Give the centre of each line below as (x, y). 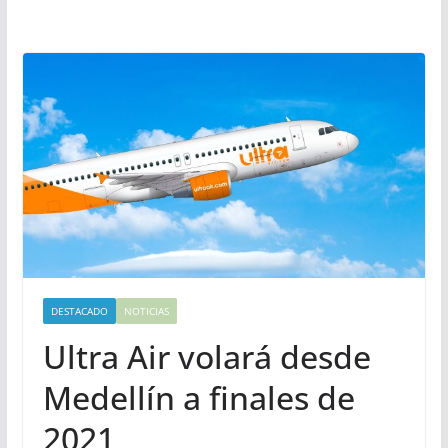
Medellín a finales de (198, 397)
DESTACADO (79, 310)
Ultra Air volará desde (206, 356)
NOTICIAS (146, 310)
